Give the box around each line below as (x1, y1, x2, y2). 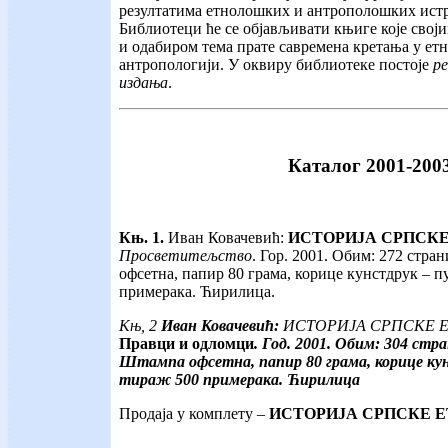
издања (119, 73, 168, 91)
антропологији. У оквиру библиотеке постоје (119, 55, 433, 73)
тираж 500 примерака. (119, 371, 283, 389)
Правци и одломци (119, 335, 254, 353)
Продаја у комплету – (119, 405, 269, 423)
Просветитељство (119, 247, 252, 265)
